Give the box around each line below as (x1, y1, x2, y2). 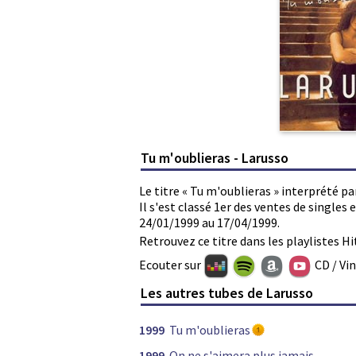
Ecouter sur (139, 256, 203, 273)
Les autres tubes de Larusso (141, 284, 314, 303)
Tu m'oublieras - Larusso (141, 148, 289, 167)
